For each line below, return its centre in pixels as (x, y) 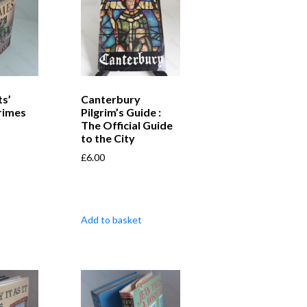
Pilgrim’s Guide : (121, 112)
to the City (108, 138)
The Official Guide (126, 125)
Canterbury (110, 99)
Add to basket (111, 220)
